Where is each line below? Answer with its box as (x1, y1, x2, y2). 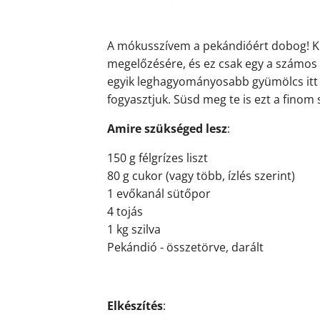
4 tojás (107, 204, 143, 219)
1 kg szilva (107, 221, 161, 237)
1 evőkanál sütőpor (107, 186, 211, 201)
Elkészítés (107, 298, 163, 314)
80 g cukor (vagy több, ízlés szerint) (107, 168, 295, 184)
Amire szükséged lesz (107, 121, 227, 136)
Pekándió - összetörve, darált (107, 239, 264, 255)
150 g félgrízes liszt (107, 150, 208, 166)
